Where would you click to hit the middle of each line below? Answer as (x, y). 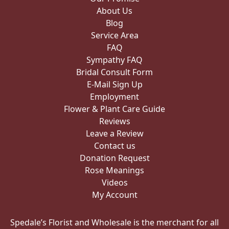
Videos (114, 183)
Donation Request (114, 158)
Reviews (114, 121)
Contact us (114, 146)
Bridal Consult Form (114, 72)
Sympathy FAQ (114, 60)
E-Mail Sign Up (114, 85)
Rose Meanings (114, 170)
